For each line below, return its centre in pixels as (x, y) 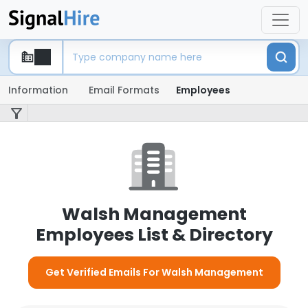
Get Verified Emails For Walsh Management (154, 272)
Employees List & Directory (154, 235)
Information (38, 90)
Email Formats (124, 90)
